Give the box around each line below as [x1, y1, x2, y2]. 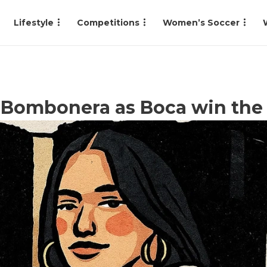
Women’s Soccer [163, 17, 240, 28]
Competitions [77, 17, 139, 28]
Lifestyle [14, 17, 54, 28]
